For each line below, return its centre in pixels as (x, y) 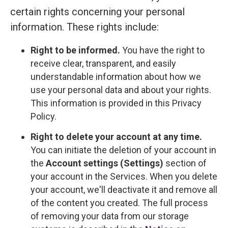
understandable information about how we (116, 76)
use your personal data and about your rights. (121, 90)
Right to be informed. (76, 50)
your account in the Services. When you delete (124, 177)
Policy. (44, 116)
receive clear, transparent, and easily (103, 63)
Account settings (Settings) (105, 163)
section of (185, 163)
